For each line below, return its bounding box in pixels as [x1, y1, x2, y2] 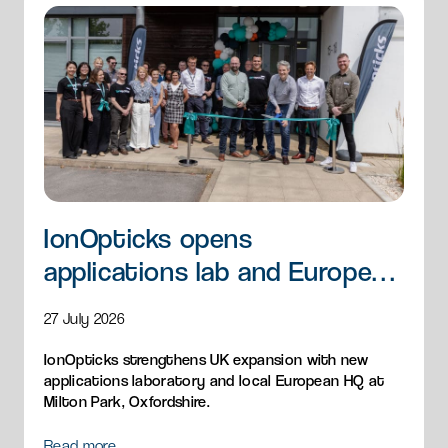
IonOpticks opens [44, 221, 253, 255]
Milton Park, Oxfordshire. [44, 391, 210, 411]
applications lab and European [44, 254, 401, 288]
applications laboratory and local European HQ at [44, 370, 385, 390]
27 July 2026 [44, 308, 125, 328]
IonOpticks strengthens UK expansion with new [44, 349, 369, 369]
